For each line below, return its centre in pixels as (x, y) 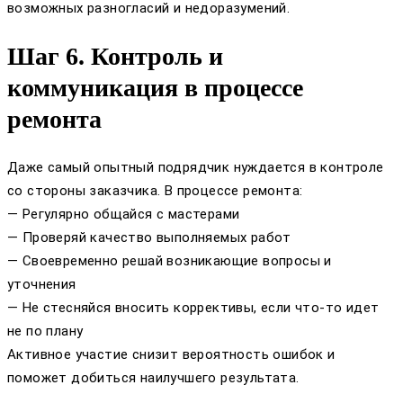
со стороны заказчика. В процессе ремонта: (155, 191)
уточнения (42, 285)
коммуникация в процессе (155, 87)
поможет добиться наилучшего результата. (153, 378)
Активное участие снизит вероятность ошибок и (171, 355)
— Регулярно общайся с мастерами (124, 215)
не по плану (45, 331)
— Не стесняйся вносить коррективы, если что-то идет (193, 308)
